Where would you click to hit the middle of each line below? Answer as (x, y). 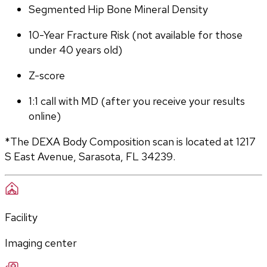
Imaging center (41, 243)
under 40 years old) (75, 50)
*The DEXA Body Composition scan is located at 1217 (130, 142)
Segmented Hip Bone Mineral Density (118, 10)
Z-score (47, 76)
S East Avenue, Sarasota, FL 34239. (90, 157)
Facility (21, 218)
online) (45, 116)
